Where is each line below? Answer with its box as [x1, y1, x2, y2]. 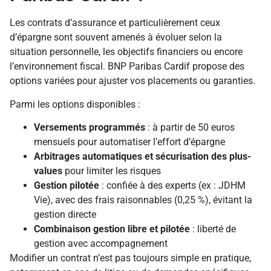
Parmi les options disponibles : [10, 98, 140, 110]
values [34, 165, 62, 177]
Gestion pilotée [34, 180, 99, 192]
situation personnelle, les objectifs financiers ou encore [10, 46, 243, 58]
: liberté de [190, 223, 236, 235]
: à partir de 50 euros [145, 122, 235, 134]
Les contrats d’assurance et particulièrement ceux [10, 17, 220, 29]
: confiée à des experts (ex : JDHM [99, 180, 246, 192]
